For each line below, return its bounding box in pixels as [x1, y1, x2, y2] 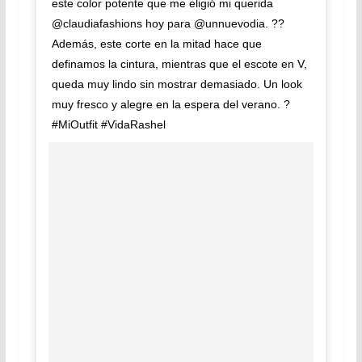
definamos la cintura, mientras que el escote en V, [51, 57, 307, 71]
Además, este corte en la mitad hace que [51, 37, 262, 51]
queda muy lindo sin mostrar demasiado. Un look [51, 78, 302, 91]
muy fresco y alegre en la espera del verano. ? [51, 98, 290, 112]
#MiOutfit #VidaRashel [51, 118, 166, 132]
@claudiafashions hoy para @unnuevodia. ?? [51, 17, 284, 31]
